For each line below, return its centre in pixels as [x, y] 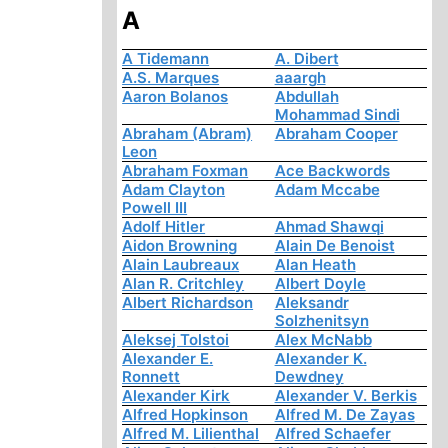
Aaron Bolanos [175, 97]
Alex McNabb [323, 340]
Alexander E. [168, 359]
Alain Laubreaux [181, 265]
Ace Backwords [332, 171]
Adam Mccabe [327, 190]
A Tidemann [166, 59]
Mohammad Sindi [337, 115]
